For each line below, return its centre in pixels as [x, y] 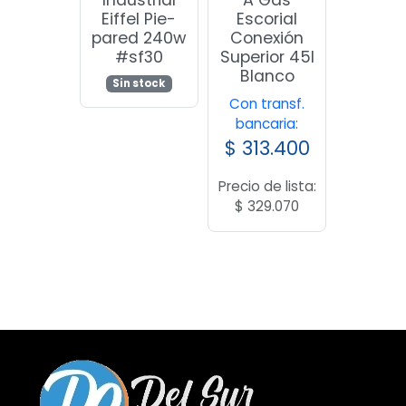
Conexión [267, 38]
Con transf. [267, 103]
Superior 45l [267, 57]
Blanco [267, 76]
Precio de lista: [267, 186]
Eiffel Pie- [139, 19]
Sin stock [139, 83]
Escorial [267, 19]
